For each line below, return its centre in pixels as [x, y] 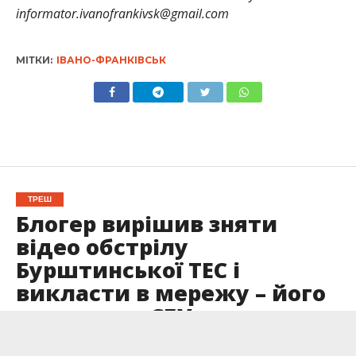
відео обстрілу [102, 247]
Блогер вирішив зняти [146, 224]
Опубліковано [50, 346]
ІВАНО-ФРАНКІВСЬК [111, 60]
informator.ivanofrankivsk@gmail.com [122, 14]
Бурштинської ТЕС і [128, 270]
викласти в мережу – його [170, 293]
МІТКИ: [34, 60]
